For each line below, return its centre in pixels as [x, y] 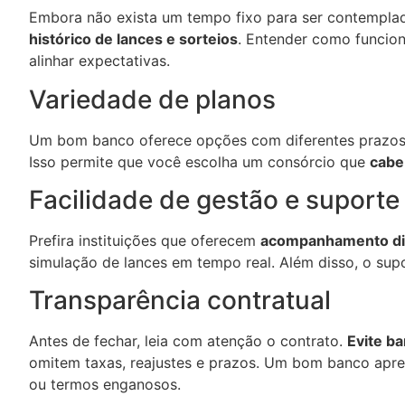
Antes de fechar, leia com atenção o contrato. [188, 341]
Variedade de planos [152, 99]
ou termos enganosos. [105, 385]
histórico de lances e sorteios [133, 39]
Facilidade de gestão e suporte [214, 199]
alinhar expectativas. [99, 61]
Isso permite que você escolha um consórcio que [199, 161]
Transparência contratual [180, 301]
